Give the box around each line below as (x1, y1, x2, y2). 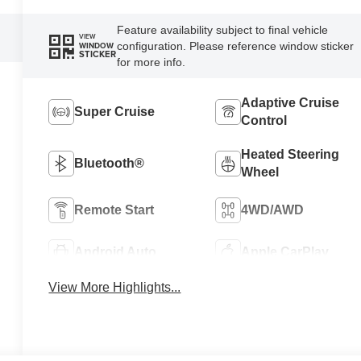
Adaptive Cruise (240, 95, 339, 110)
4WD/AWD (240, 202, 304, 217)
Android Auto (74, 244, 157, 259)
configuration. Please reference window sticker (116, 39, 354, 52)
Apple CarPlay (240, 244, 329, 259)
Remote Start (74, 202, 155, 217)
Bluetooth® (74, 156, 145, 170)
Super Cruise (74, 104, 156, 118)
